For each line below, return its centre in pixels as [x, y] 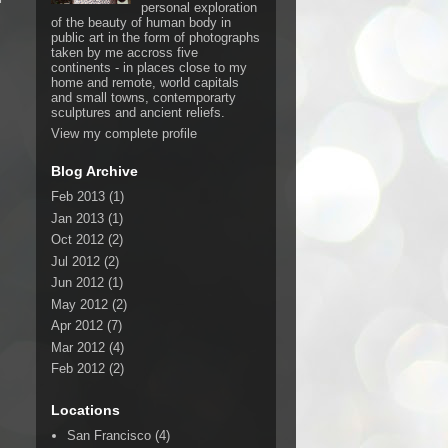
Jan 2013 [77, 218]
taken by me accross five [124, 52]
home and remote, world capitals [145, 82]
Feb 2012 [78, 369]
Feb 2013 [78, 197]
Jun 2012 [77, 283]
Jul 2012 [75, 261]
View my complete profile [124, 133]
